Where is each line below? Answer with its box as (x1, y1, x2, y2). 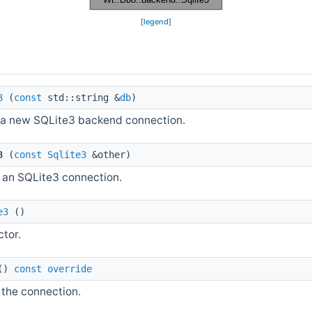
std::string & (42, 91, 120, 103)
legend (143, 16, 169, 26)
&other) (86, 148, 131, 160)
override (47, 263, 92, 274)
